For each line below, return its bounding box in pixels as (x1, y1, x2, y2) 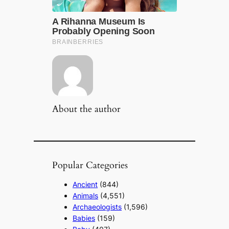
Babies (73, 213, 96, 222)
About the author (52, 102, 121, 115)
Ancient (73, 179, 98, 189)
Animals (73, 191, 99, 200)
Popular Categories (52, 158, 128, 171)
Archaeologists (73, 202, 122, 211)
